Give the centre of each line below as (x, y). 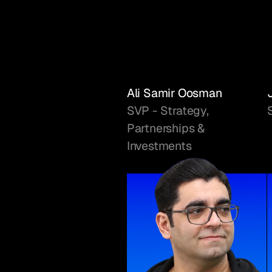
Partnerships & (165, 128)
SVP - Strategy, (168, 111)
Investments (159, 146)
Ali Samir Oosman (174, 93)
